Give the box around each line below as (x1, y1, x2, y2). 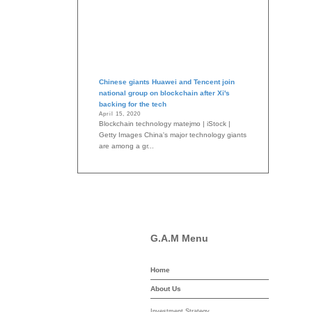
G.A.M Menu (150, 233, 208, 244)
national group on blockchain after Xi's (99, 89, 230, 97)
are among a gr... (99, 142, 154, 150)
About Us (150, 285, 181, 293)
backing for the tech (99, 100, 166, 109)
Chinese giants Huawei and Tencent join (99, 78, 235, 86)
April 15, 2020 (99, 111, 141, 118)
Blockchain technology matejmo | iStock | (99, 120, 231, 128)
